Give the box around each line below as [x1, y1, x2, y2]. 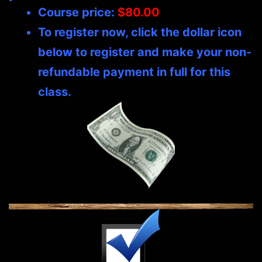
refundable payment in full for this [38, 65, 230, 80]
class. [38, 85, 71, 99]
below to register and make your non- [38, 45, 251, 60]
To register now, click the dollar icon [38, 25, 242, 40]
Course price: [38, 5, 118, 20]
